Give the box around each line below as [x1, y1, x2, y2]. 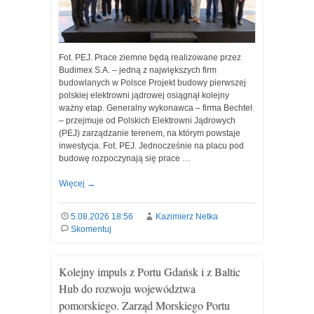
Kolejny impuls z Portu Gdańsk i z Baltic [59, 264, 240, 279]
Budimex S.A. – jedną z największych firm [59, 65, 217, 75]
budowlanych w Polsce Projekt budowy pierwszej [59, 78, 246, 88]
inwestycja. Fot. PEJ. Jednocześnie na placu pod [59, 141, 244, 151]
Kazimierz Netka [155, 212, 218, 221]
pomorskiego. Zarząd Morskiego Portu [59, 298, 230, 313]
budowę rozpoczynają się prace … [59, 153, 191, 163]
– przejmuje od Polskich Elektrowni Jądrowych [59, 116, 235, 125]
